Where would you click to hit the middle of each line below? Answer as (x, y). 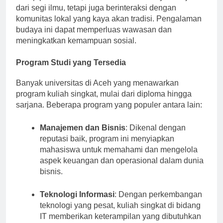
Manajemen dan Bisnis (83, 127)
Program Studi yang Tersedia (71, 62)
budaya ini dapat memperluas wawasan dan (94, 29)
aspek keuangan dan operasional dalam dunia (122, 160)
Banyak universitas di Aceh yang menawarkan (97, 83)
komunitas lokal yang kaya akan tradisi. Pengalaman (109, 18)
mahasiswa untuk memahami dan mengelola (119, 149)
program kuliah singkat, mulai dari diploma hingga (104, 94)
